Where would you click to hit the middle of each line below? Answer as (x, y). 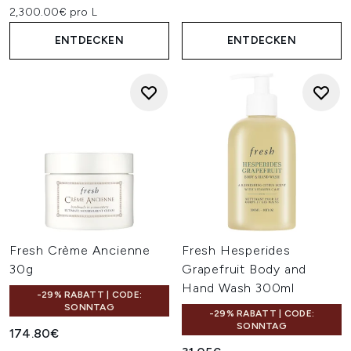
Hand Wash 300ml (239, 288)
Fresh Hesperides (236, 250)
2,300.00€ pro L (53, 12)
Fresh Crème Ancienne (80, 250)
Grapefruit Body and (244, 269)
